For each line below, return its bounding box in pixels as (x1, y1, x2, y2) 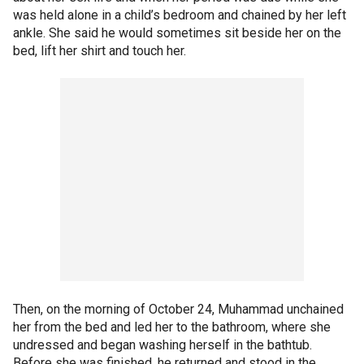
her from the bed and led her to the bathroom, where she (13, 318, 331, 335)
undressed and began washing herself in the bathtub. (13, 336, 312, 353)
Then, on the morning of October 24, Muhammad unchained (13, 301, 344, 317)
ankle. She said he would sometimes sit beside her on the (13, 24, 341, 41)
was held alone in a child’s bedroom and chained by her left (13, 6, 346, 23)
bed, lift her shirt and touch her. (13, 42, 189, 58)
